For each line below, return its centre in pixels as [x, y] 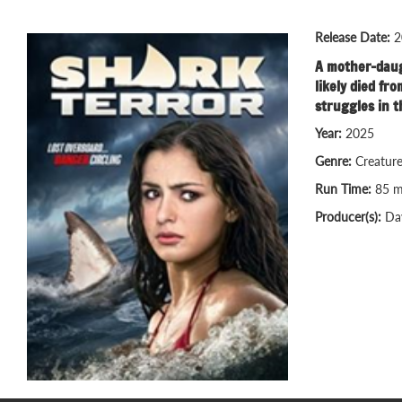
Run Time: [345, 189]
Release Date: [354, 38]
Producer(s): [350, 217]
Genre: [335, 162]
